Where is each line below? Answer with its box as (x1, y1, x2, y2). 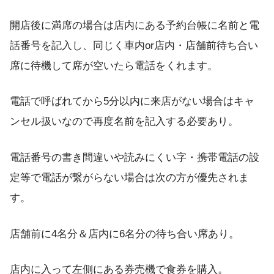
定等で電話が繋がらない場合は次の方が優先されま (10, 171, 249, 183)
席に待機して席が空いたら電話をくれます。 (10, 59, 218, 72)
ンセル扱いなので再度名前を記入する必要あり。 (10, 116, 239, 128)
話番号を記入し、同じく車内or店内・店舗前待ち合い (10, 39, 258, 51)
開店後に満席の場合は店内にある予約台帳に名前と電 (10, 19, 259, 31)
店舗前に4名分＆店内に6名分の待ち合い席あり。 (10, 228, 239, 240)
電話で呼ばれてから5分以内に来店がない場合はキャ (10, 95, 254, 108)
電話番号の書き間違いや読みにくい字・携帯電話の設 (10, 151, 259, 163)
